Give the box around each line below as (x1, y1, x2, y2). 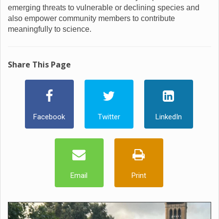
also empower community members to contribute (8, 14, 175, 22)
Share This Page (8, 59, 71, 70)
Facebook (33, 112, 65, 121)
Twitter (97, 112, 120, 121)
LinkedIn (155, 112, 182, 121)
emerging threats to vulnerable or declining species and (8, 3, 199, 12)
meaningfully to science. (8, 25, 91, 33)
